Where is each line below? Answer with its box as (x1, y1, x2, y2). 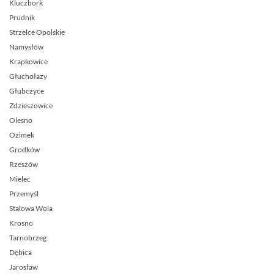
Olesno (9, 115, 32, 125)
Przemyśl (9, 188, 39, 198)
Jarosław (9, 262, 38, 272)
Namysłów (9, 42, 43, 51)
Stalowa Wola (9, 203, 53, 213)
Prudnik (9, 12, 35, 22)
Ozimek (9, 130, 34, 139)
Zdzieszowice (9, 100, 53, 110)
